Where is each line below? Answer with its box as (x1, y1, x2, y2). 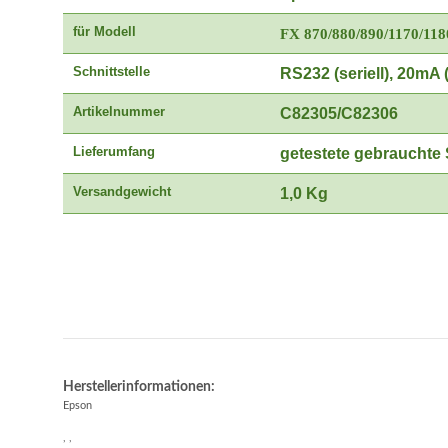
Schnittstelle (73, 63, 150, 79)
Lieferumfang (73, 143, 155, 159)
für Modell (73, 23, 136, 39)
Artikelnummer (73, 103, 165, 119)
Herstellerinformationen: (63, 379, 215, 394)
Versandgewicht (73, 183, 171, 199)
